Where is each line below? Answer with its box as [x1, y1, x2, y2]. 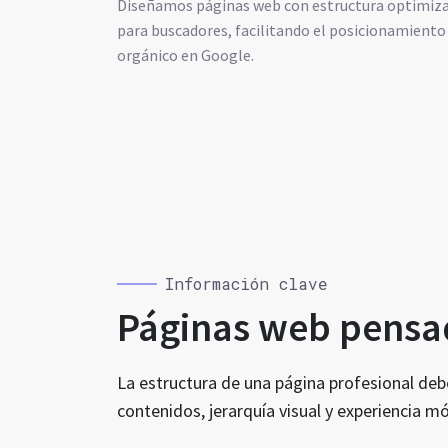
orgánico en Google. [117, 45, 254, 65]
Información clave [165, 273, 328, 294]
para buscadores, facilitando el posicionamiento [117, 20, 446, 40]
